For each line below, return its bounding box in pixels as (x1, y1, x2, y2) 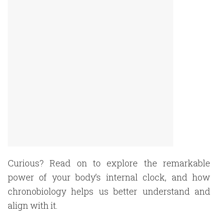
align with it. (8, 200, 58, 211)
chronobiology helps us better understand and (8, 185, 210, 197)
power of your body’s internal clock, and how (8, 171, 210, 183)
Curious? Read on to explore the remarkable (8, 157, 210, 169)
